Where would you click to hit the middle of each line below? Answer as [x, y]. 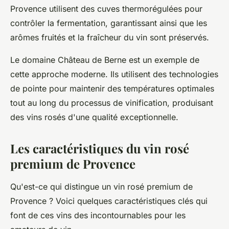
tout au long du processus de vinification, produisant [112, 103]
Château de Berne [92, 60]
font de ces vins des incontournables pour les [98, 215]
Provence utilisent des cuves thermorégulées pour [106, 9]
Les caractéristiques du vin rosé [100, 148]
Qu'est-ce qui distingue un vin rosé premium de [101, 187]
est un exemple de [163, 60]
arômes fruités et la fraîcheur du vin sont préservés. [110, 37]
